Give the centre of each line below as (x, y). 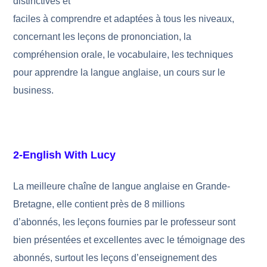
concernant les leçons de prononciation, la (103, 37)
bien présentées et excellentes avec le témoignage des (129, 240)
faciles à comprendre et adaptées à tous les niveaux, (124, 19)
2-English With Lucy (65, 155)
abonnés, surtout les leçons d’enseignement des (115, 258)
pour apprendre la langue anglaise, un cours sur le (119, 72)
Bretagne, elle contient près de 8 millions (99, 204)
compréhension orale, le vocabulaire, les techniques (123, 55)
